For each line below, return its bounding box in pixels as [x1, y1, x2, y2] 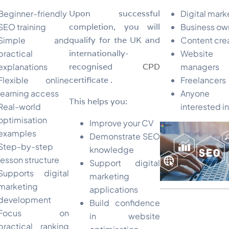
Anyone [180, 87, 210, 99]
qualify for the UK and [68, 34, 161, 45]
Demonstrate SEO [89, 130, 161, 142]
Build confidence [89, 197, 161, 208]
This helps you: [68, 96, 127, 107]
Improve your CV [89, 117, 153, 128]
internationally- [68, 48, 129, 59]
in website [89, 210, 161, 221]
